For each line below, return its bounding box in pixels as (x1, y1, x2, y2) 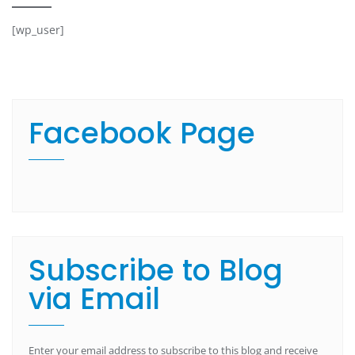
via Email (29, 278, 160, 319)
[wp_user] (12, 21, 64, 37)
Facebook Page (29, 113, 255, 154)
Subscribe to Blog (29, 250, 283, 291)
